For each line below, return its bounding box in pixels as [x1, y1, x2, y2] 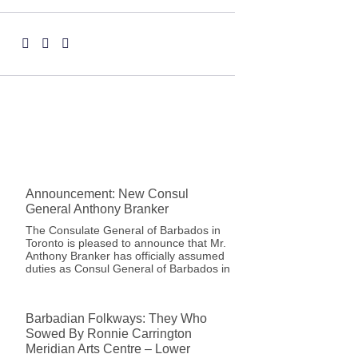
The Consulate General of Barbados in [26, 224, 221, 237]
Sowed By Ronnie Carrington [26, 327, 192, 340]
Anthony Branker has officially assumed [26, 249, 225, 262]
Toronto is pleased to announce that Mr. [26, 237, 226, 249]
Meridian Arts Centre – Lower [26, 342, 190, 356]
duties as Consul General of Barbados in [26, 262, 230, 275]
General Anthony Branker [26, 202, 169, 216]
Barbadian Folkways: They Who [26, 312, 207, 325]
